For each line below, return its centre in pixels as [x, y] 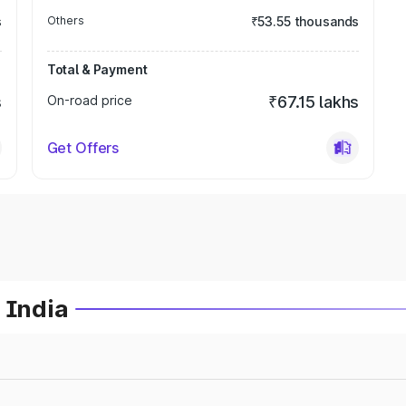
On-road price [89, 100]
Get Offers [83, 148]
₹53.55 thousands [305, 21]
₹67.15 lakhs [314, 102]
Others [65, 20]
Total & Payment [97, 69]
